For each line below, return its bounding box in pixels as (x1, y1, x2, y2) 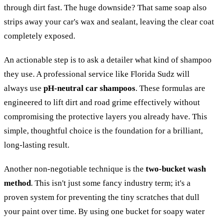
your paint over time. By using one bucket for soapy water (4, 206, 205, 216)
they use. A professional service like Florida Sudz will (4, 69, 190, 79)
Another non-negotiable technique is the (4, 164, 146, 174)
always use (4, 83, 44, 93)
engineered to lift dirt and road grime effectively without (4, 97, 200, 107)
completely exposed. (4, 31, 75, 41)
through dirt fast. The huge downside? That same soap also (4, 2, 207, 12)
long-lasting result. (4, 140, 69, 150)
